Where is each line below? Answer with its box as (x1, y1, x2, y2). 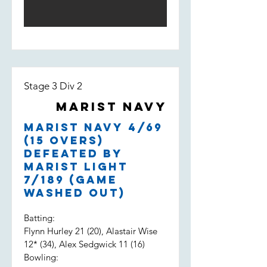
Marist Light (24, 160, 128, 173)
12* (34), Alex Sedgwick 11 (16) (24, 238, 145, 250)
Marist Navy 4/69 (24, 120, 163, 134)
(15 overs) (24, 133, 104, 147)
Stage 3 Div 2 (24, 80, 82, 92)
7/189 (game (24, 173, 117, 187)
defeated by (24, 147, 122, 160)
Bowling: (24, 252, 58, 263)
